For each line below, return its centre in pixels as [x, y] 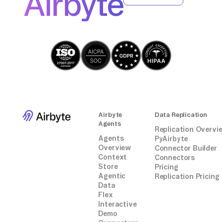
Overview [115, 148]
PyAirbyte [171, 139]
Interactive [117, 204]
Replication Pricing [187, 177]
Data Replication [181, 115]
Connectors [175, 158]
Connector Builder [186, 148]
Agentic [112, 176]
